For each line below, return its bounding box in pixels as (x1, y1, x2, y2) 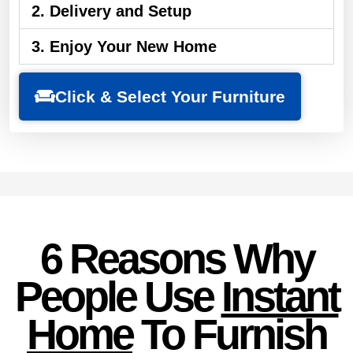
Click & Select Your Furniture (55, 87, 286, 106)
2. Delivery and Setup (32, 2, 191, 20)
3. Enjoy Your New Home (32, 37, 217, 55)
